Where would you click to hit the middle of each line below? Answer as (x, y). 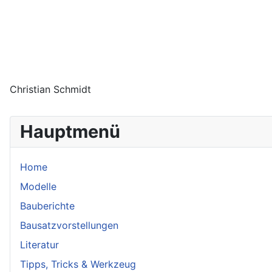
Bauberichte (47, 206)
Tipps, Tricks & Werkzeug (78, 264)
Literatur (39, 244)
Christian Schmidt (50, 89)
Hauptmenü (70, 131)
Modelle (38, 186)
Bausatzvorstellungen (69, 225)
